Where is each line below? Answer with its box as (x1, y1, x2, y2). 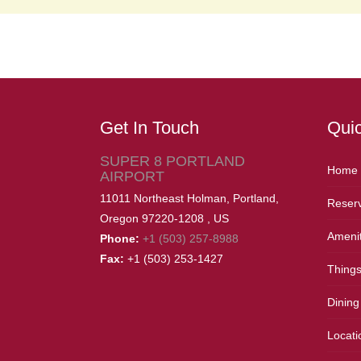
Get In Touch (100, 118, 200, 139)
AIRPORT (100, 168, 165, 185)
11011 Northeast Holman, (100, 192, 230, 205)
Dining (326, 296, 359, 309)
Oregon (100, 212, 139, 226)
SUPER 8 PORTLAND (100, 153, 246, 170)
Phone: (100, 232, 140, 246)
